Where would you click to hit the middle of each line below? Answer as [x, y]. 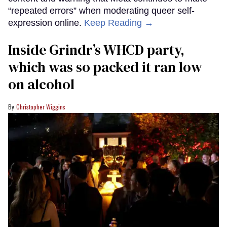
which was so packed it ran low [105, 67]
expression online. [46, 23]
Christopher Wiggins [41, 107]
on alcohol [41, 84]
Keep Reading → [119, 23]
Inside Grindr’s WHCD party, [96, 50]
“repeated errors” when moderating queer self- [101, 11]
